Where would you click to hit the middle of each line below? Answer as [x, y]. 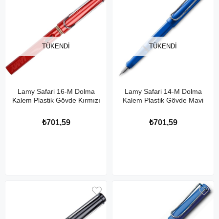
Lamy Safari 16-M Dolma [56, 91]
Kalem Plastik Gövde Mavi [163, 100]
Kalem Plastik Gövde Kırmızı [56, 100]
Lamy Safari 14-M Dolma [163, 91]
